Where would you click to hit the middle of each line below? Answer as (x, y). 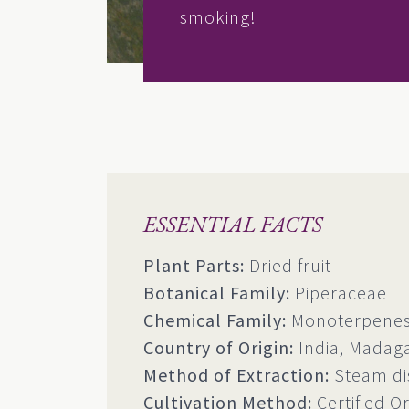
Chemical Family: (215, 320)
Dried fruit (288, 265)
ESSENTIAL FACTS (233, 224)
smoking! (218, 16)
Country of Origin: (219, 347)
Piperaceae (339, 292)
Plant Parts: (194, 265)
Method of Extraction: (236, 374)
